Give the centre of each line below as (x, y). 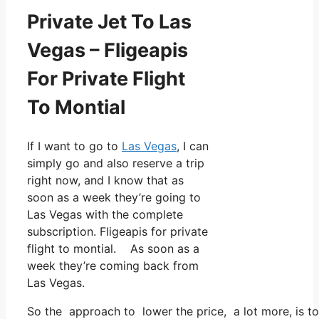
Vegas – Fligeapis (108, 50)
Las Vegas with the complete (105, 215)
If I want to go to (74, 146)
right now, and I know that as (105, 181)
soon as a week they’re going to (114, 198)
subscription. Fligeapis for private (117, 232)
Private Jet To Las (109, 21)
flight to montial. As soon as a (113, 249)
